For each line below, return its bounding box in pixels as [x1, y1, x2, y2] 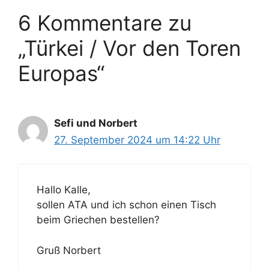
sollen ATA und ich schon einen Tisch [37, 199, 216, 211]
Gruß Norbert [37, 244, 101, 256]
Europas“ [18, 60, 104, 86]
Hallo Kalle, [37, 184, 91, 196]
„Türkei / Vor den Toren [18, 35, 241, 61]
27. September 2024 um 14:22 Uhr [54, 133, 220, 146]
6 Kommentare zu [18, 10, 192, 35]
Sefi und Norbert [54, 116, 138, 129]
